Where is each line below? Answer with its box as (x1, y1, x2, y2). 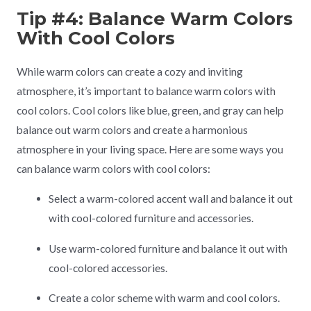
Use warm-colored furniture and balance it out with (49, 242, 288, 255)
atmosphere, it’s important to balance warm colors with (16, 84, 276, 97)
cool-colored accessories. (49, 261, 168, 274)
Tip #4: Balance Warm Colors (16, 7, 293, 30)
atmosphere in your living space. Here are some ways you (16, 142, 283, 155)
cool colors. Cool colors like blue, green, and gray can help (16, 103, 284, 117)
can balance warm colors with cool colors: (16, 162, 210, 175)
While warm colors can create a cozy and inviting (16, 65, 243, 78)
